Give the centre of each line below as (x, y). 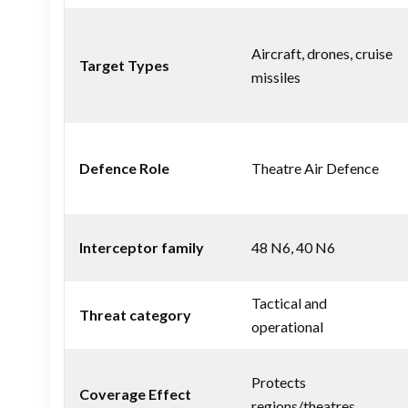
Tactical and (289, 302)
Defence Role (124, 168)
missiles (276, 76)
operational (287, 326)
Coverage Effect (135, 393)
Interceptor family (142, 247)
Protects (279, 382)
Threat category (135, 314)
